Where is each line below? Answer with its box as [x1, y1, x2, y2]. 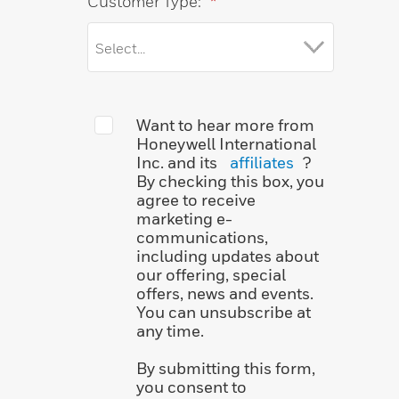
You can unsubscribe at [136, 302, 311, 322]
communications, [136, 227, 268, 247]
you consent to [136, 377, 247, 396]
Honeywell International [136, 134, 316, 153]
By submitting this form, [136, 358, 315, 378]
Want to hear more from [136, 115, 314, 134]
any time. [136, 321, 204, 340]
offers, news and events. [136, 283, 313, 303]
